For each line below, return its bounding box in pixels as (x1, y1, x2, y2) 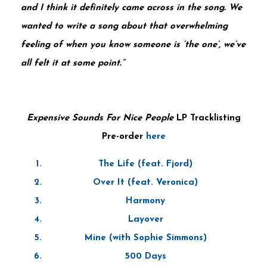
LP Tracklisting (176, 113, 241, 123)
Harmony (126, 196, 165, 206)
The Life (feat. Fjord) (98, 159, 193, 169)
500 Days (125, 252, 166, 261)
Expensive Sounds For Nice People (26, 113, 176, 123)
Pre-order (101, 132, 146, 141)
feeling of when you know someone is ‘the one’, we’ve (21, 40, 246, 49)
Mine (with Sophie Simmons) (84, 233, 207, 243)
